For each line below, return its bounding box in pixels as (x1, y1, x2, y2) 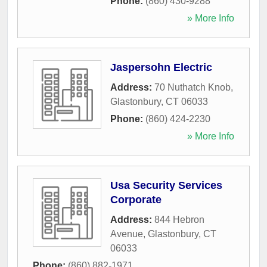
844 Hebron (154, 215, 204, 225)
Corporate (110, 194, 162, 206)
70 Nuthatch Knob (154, 82, 231, 92)
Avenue (110, 229, 143, 239)
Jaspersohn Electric (110, 61, 212, 73)
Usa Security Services (110, 179, 222, 191)
